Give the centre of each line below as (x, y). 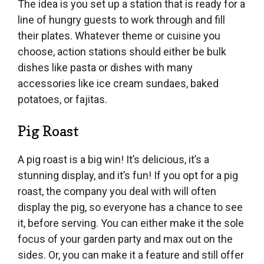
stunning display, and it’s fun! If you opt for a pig (128, 175)
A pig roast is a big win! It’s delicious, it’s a (113, 159)
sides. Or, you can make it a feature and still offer (131, 255)
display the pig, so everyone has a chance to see (130, 207)
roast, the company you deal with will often (117, 191)
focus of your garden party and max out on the (125, 239)
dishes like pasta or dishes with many (105, 67)
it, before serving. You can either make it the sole (131, 223)
